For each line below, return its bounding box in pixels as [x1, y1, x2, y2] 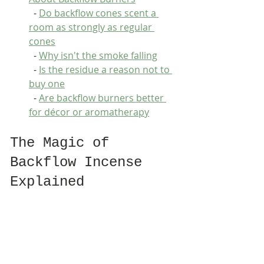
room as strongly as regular [29, 21, 154, 34]
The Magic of [10, 135, 117, 151]
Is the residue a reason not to [39, 63, 172, 76]
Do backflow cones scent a [39, 6, 159, 19]
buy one [29, 77, 65, 90]
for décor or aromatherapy [29, 105, 149, 118]
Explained [10, 174, 84, 190]
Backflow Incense [10, 154, 150, 170]
